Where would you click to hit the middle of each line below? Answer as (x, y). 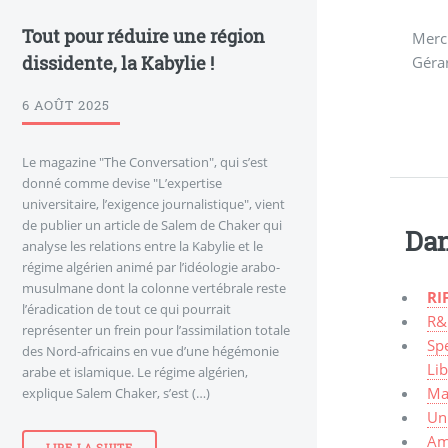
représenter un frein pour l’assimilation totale (156, 329)
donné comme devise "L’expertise (122, 182)
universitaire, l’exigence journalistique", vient (153, 203)
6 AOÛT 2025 (66, 104)
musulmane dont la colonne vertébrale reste (154, 287)
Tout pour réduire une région (143, 35)
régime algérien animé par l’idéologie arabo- (151, 266)
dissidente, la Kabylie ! (118, 62)
